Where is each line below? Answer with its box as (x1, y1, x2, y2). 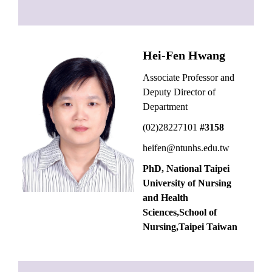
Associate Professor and (143, 72, 235, 83)
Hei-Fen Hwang (143, 49, 226, 63)
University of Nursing (143, 178, 232, 189)
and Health (143, 192, 189, 203)
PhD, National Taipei (143, 163, 230, 174)
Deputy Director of (143, 87, 219, 98)
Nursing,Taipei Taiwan (143, 222, 240, 233)
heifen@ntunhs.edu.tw (143, 143, 230, 154)
